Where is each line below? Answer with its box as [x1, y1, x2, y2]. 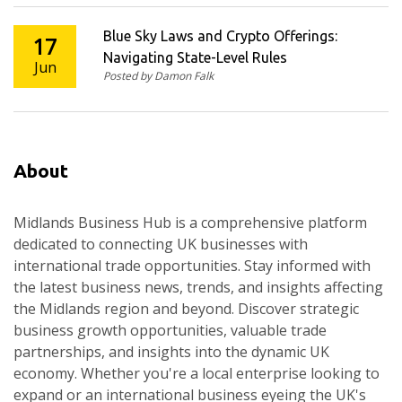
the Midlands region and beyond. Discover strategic [13, 299, 359, 319]
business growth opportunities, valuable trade [13, 320, 327, 341]
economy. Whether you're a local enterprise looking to [13, 363, 380, 384]
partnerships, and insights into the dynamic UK [13, 342, 329, 363]
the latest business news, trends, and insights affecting [13, 277, 383, 298]
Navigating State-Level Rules [103, 49, 287, 66]
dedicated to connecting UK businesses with [13, 234, 308, 255]
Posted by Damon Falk [103, 68, 214, 84]
